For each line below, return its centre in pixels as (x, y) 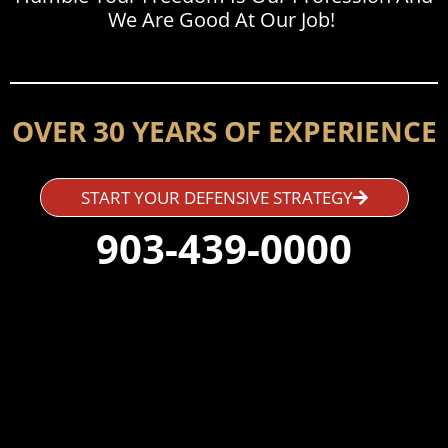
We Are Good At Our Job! (224, 19)
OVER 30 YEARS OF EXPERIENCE (224, 131)
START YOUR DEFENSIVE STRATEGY (216, 198)
